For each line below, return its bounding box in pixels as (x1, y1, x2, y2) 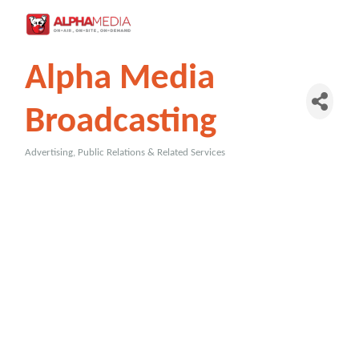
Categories (24, 156, 94, 171)
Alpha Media (25, 61, 216, 98)
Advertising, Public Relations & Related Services (25, 147, 226, 159)
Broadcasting (25, 104, 217, 141)
